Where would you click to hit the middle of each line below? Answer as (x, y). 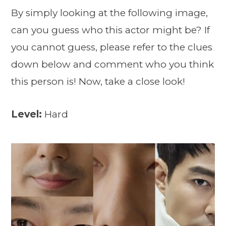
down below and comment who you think (112, 64)
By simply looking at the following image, (109, 13)
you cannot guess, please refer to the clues (112, 47)
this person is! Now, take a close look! (98, 81)
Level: (28, 115)
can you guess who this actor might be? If (110, 30)
